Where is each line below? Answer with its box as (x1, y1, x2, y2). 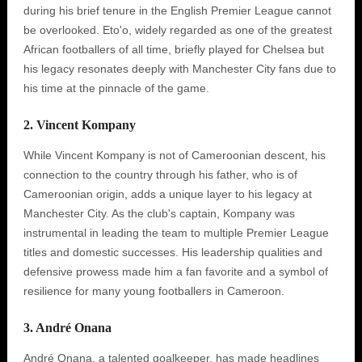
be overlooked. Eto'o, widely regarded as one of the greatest (23, 23, 332, 36)
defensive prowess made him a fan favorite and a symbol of (23, 265, 328, 278)
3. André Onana (23, 321, 112, 335)
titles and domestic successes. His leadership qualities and (23, 246, 322, 259)
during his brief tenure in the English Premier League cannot (23, 4, 331, 17)
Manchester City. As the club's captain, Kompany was (23, 207, 295, 220)
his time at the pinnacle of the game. (23, 82, 209, 95)
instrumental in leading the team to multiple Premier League (23, 226, 329, 239)
